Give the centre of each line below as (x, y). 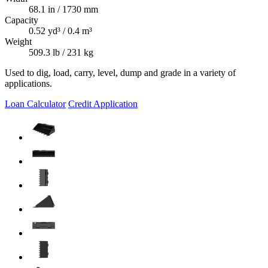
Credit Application (103, 104)
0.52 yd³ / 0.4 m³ (60, 31)
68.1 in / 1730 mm (63, 10)
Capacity (22, 20)
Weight (18, 42)
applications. (28, 84)
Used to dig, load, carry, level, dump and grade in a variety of (120, 73)
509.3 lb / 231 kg (61, 53)
